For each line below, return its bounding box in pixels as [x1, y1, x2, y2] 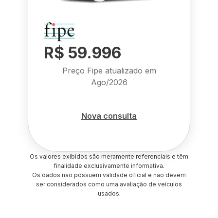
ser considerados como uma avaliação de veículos [36, 181, 182, 188]
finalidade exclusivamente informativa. [54, 162, 164, 169]
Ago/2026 [91, 77, 127, 87]
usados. [97, 190, 121, 197]
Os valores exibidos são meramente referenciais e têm [30, 153, 188, 160]
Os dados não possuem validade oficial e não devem [32, 171, 186, 179]
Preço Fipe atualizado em [62, 66, 156, 75]
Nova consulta [81, 110, 137, 121]
